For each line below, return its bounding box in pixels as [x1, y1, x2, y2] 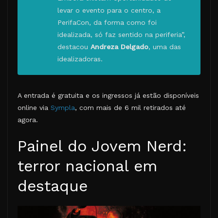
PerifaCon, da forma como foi [57, 18, 157, 27]
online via [18, 104, 51, 112]
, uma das [148, 43, 181, 51]
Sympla [51, 104, 75, 112]
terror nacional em [18, 157, 157, 176]
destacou [57, 43, 91, 51]
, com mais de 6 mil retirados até [75, 104, 186, 112]
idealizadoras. [57, 55, 103, 63]
